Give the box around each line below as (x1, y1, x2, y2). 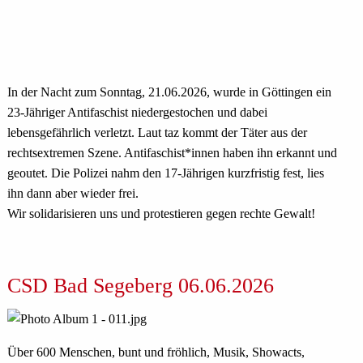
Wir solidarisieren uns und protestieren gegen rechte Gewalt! (6, 207, 315, 221)
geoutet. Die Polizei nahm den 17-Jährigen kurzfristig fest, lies (6, 166, 324, 181)
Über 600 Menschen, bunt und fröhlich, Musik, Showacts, (6, 344, 305, 359)
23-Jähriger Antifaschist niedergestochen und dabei (6, 105, 267, 120)
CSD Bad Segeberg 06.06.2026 (6, 273, 274, 297)
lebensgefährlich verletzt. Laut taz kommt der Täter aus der (6, 126, 307, 140)
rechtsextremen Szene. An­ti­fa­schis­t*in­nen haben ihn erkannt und (6, 146, 337, 160)
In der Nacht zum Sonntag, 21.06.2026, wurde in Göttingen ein (6, 85, 331, 100)
